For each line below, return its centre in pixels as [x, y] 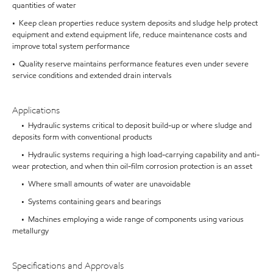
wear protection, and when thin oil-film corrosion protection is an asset [132, 166]
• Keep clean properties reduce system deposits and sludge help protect [135, 23]
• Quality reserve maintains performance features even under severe [130, 64]
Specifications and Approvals [68, 265]
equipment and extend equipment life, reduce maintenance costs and [129, 35]
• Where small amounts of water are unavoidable [101, 184]
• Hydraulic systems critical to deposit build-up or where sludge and [132, 125]
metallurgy [30, 231]
